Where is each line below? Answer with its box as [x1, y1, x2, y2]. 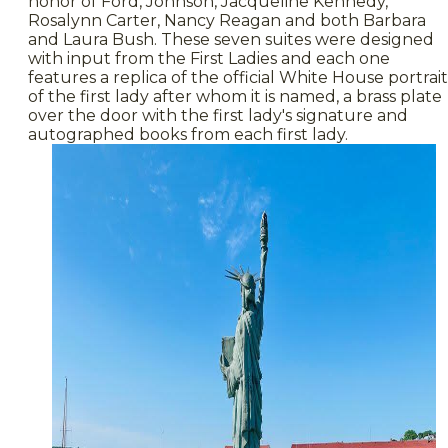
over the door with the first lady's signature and [28, 105, 408, 125]
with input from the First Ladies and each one [28, 48, 390, 68]
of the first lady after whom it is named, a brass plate [28, 86, 442, 106]
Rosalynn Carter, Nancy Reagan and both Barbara [28, 10, 426, 30]
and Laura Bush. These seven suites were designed [28, 29, 434, 49]
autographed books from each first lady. [28, 124, 348, 144]
